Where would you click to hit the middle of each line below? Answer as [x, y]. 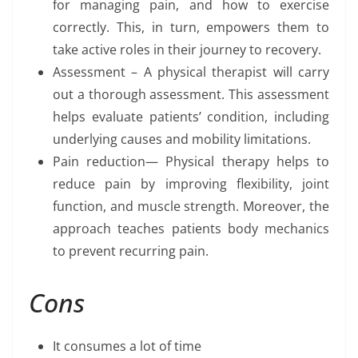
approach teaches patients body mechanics [191, 229]
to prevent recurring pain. [131, 251]
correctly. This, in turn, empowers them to [191, 28]
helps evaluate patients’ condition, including [191, 117]
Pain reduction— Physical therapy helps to [191, 162]
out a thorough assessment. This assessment [191, 95]
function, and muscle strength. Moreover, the [191, 207]
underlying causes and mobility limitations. [182, 139]
